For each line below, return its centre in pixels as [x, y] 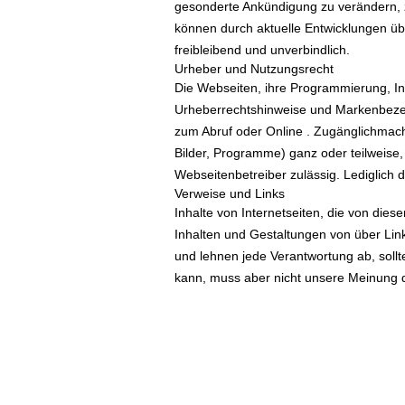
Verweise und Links [230, 193]
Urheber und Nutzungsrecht [254, 69]
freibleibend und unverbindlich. [262, 50]
